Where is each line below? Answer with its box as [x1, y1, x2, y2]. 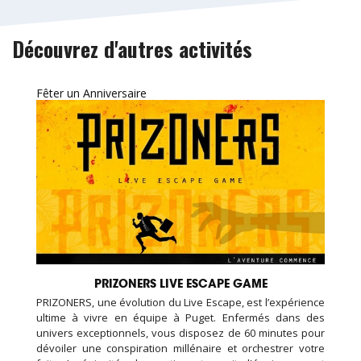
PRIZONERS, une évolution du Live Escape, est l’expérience [36, 295, 325, 310]
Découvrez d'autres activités [12, 33, 252, 64]
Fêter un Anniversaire [36, 85, 147, 101]
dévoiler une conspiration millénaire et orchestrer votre [36, 341, 325, 356]
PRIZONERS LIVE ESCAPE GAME [93, 276, 268, 292]
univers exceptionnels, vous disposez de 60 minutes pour [36, 326, 325, 341]
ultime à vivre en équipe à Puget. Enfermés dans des [36, 310, 325, 326]
